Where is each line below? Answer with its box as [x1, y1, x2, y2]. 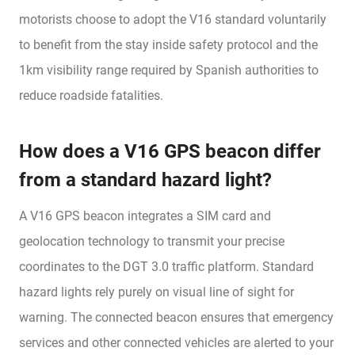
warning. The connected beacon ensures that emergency [19, 309, 334, 325]
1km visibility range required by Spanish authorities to [19, 62, 319, 78]
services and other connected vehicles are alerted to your [19, 334, 334, 350]
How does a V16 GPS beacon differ [19, 139, 321, 162]
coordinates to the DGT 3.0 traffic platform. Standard [19, 258, 314, 274]
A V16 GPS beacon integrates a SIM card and [19, 208, 271, 223]
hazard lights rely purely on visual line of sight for [19, 284, 294, 300]
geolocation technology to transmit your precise [19, 233, 284, 249]
